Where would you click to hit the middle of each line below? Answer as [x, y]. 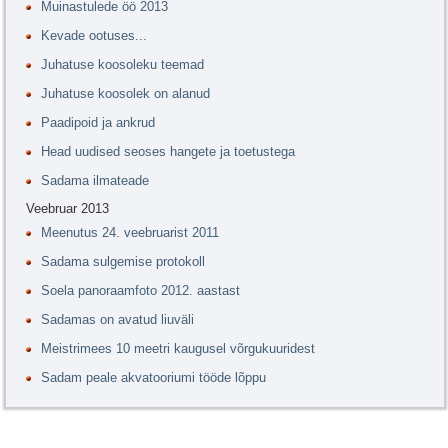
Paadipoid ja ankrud [98, 123]
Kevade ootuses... [94, 36]
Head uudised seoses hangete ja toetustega [168, 152]
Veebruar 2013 [67, 209]
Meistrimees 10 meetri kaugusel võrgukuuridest [178, 349]
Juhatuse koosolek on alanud [125, 94]
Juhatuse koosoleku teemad [122, 65]
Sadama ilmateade [95, 181]
